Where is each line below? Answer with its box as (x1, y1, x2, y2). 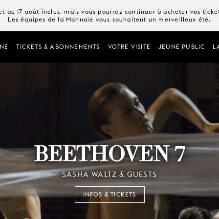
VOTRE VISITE (108, 43, 151, 50)
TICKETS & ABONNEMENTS (16, 43, 100, 50)
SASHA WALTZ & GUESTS (62, 170, 157, 179)
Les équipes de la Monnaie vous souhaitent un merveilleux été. (8, 16, 211, 23)
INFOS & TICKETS (83, 190, 136, 198)
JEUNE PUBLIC (158, 43, 205, 50)
